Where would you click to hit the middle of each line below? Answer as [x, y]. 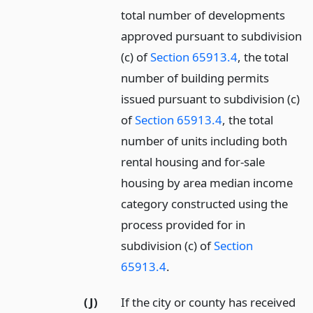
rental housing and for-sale [193, 161]
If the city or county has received [209, 302]
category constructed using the [205, 203]
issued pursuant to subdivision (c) [211, 99]
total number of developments [203, 15]
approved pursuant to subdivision [212, 36]
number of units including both [204, 140]
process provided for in [183, 224]
